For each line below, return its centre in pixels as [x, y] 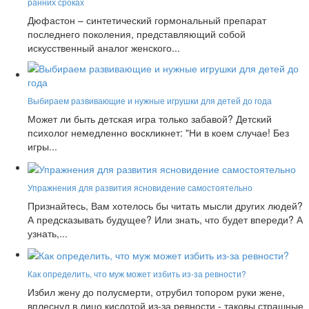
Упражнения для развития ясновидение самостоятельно [140, 187]
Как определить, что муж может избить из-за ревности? [137, 273]
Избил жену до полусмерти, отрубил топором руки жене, [156, 291]
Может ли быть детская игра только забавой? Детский [150, 119]
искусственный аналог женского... [104, 48]
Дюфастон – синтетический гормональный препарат [147, 20]
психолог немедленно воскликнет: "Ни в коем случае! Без [158, 133]
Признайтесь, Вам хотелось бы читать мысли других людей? [165, 205]
